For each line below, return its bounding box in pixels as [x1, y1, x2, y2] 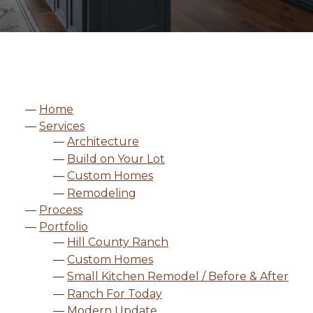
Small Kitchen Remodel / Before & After [67, 270, 289, 284]
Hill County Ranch [67, 235, 168, 249]
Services [39, 119, 85, 133]
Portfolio [39, 220, 88, 234]
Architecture [67, 135, 139, 149]
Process [39, 203, 82, 217]
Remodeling [67, 186, 136, 200]
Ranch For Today [67, 286, 162, 300]
